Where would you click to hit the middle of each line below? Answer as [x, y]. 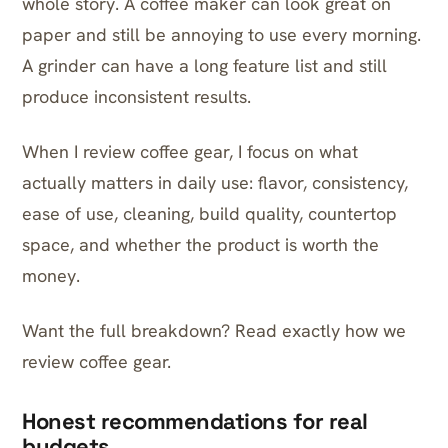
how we [375, 330]
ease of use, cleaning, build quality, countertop [209, 213]
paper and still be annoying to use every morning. [221, 34]
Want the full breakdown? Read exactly [183, 330]
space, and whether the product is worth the [200, 244]
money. [51, 275]
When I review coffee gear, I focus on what [190, 151]
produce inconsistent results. [136, 96]
